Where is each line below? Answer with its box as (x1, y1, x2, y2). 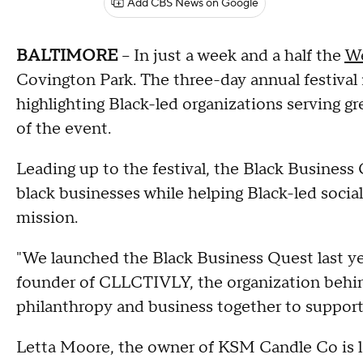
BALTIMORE (16, 45, 122, 66)
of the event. (16, 118, 111, 139)
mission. (16, 207, 78, 228)
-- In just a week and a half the (122, 45, 344, 66)
